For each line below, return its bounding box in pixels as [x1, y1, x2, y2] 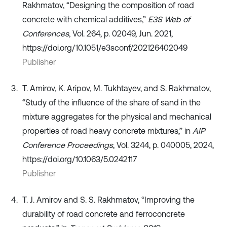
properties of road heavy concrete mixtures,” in [22, 126, 193, 136]
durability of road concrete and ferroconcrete [22, 209, 185, 219]
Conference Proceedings [22, 140, 113, 150]
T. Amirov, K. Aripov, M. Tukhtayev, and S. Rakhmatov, [22, 84, 211, 93]
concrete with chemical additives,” [22, 15, 148, 24]
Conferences [22, 29, 69, 39]
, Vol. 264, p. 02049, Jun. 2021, [69, 29, 173, 39]
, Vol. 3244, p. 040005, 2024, [113, 140, 214, 150]
